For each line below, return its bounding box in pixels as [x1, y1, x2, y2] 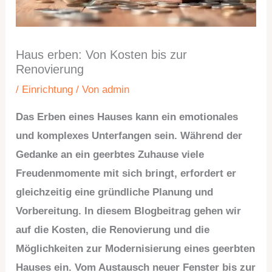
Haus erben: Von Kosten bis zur [16, 47, 188, 61]
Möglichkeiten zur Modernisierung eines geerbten [16, 242, 256, 254]
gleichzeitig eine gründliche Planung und [16, 186, 214, 198]
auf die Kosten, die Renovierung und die [16, 223, 210, 236]
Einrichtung [22, 83, 73, 95]
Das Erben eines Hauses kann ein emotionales [16, 110, 239, 123]
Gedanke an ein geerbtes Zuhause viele [16, 148, 205, 160]
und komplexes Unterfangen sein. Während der [16, 129, 243, 141]
